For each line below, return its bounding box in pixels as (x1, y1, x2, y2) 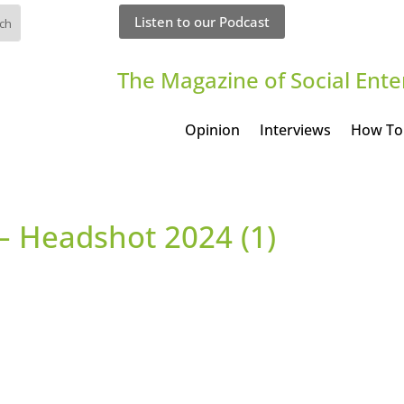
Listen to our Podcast (133, 12, 270, 31)
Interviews (259, 119, 331, 140)
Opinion (184, 119, 240, 140)
